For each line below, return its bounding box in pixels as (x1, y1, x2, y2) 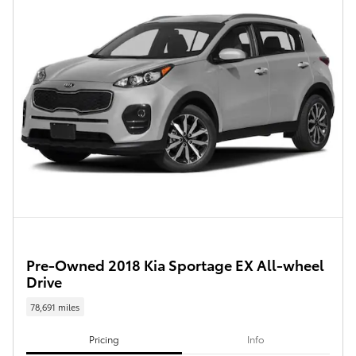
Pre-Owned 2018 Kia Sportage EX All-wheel (26, 254, 324, 275)
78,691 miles (30, 300, 80, 313)
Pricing (88, 332, 119, 346)
